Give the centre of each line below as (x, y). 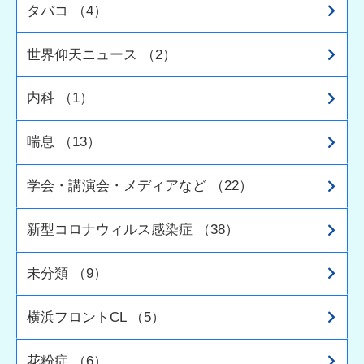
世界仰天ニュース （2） (102, 54)
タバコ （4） (67, 10)
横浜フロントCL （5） (96, 316)
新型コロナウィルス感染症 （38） (133, 230)
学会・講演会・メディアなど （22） (140, 186)
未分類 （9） (67, 273)
